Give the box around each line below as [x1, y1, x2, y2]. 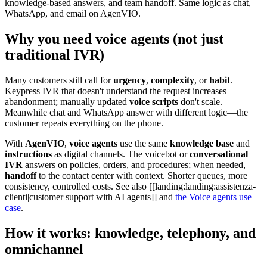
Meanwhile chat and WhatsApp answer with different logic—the [5, 107, 248, 117]
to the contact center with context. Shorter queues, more [36, 170, 247, 181]
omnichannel [5, 241, 83, 257]
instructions [5, 148, 52, 159]
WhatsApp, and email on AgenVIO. [5, 8, 141, 18]
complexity [151, 74, 194, 85]
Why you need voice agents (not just [5, 30, 223, 46]
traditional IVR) [5, 46, 104, 63]
